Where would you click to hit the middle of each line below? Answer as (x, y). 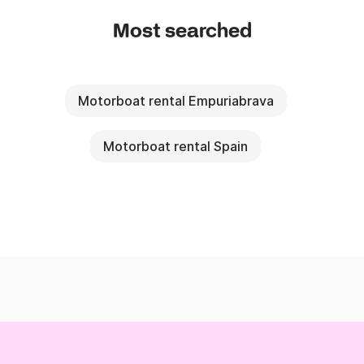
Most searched (182, 32)
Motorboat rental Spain (175, 147)
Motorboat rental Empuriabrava (175, 101)
